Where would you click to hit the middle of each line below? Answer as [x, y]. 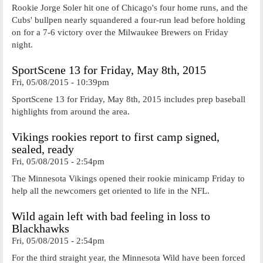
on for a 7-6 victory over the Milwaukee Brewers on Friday [120, 32]
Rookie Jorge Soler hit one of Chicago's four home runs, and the [130, 7]
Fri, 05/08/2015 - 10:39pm [60, 82]
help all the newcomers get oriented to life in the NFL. [111, 190]
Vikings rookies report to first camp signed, [116, 137]
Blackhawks [41, 229]
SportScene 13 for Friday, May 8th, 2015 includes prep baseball [129, 99]
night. [22, 44]
